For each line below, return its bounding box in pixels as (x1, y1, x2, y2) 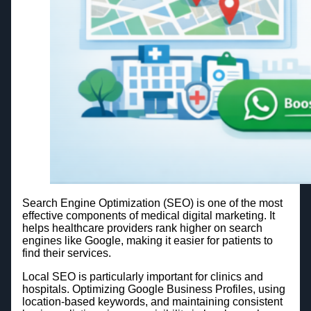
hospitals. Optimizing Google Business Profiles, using (22, 283, 285, 295)
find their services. (22, 247, 111, 259)
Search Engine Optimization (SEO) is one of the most (22, 197, 283, 209)
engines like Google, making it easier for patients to (22, 235, 273, 246)
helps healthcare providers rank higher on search (22, 222, 262, 234)
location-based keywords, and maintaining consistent (22, 295, 283, 308)
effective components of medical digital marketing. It (22, 210, 275, 221)
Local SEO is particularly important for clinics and (22, 270, 263, 283)
